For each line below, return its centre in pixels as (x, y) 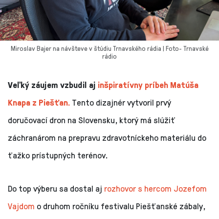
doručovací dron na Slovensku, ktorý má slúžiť (92, 120)
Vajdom (21, 206)
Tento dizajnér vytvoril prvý (121, 102)
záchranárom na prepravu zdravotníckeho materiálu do (107, 138)
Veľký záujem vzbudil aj (53, 85)
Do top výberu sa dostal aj (56, 188)
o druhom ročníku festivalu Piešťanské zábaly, (120, 206)
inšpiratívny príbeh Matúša (148, 85)
